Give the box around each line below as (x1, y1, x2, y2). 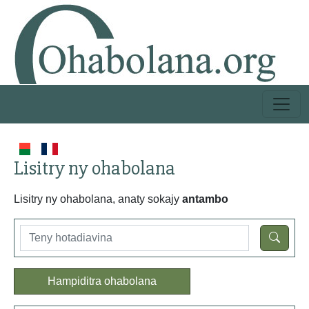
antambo (182, 193, 228, 205)
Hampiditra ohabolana (48, 275, 157, 287)
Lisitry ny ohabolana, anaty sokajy (14, 193, 182, 205)
